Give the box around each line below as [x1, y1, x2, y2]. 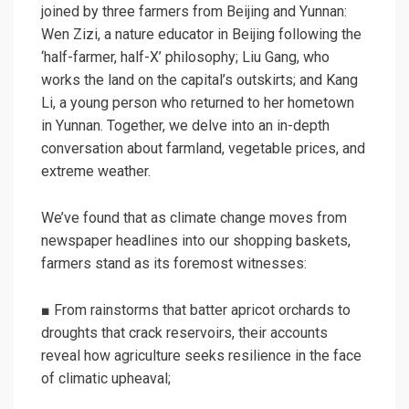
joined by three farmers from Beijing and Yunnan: [41, 3, 347, 21]
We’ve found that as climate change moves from [41, 209, 347, 227]
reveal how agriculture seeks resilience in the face [41, 347, 362, 365]
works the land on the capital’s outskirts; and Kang [41, 71, 358, 89]
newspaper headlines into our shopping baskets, [41, 232, 351, 250]
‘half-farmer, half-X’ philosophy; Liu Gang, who [41, 48, 330, 67]
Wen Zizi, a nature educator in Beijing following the [41, 26, 362, 44]
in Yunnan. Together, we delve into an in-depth [41, 117, 330, 135]
